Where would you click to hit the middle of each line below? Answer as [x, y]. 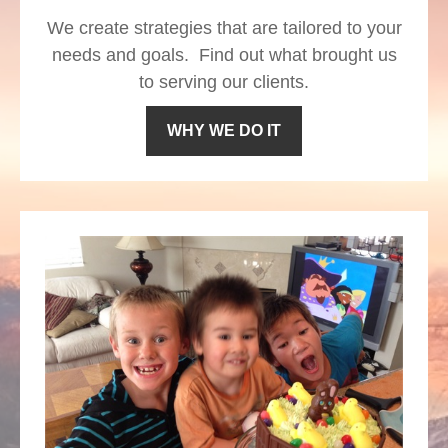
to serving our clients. [224, 82]
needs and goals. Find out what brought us [224, 55]
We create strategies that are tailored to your [224, 28]
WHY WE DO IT [224, 131]
